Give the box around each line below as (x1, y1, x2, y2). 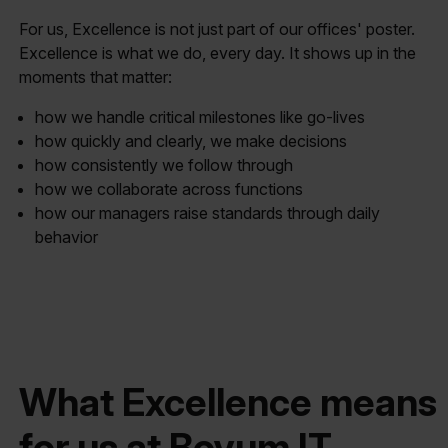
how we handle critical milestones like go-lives (35, 106, 370, 127)
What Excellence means (19, 379, 438, 426)
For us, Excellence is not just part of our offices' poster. (19, 18, 416, 39)
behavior (35, 226, 103, 247)
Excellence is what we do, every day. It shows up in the (19, 42, 417, 63)
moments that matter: (19, 66, 177, 87)
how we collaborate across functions (35, 178, 308, 199)
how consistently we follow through (35, 154, 298, 175)
